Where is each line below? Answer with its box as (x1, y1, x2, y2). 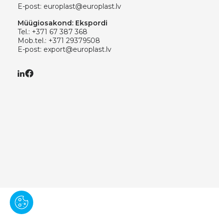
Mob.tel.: (18, 36, 48, 45)
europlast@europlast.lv (44, 2, 121, 11)
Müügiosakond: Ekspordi (18, 19, 108, 27)
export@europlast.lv (44, 45, 111, 54)
